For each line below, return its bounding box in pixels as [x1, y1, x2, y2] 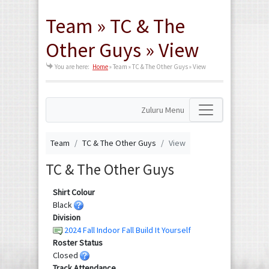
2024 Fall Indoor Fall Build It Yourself [64, 224, 191, 235]
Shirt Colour [53, 186, 95, 198]
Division [53, 211, 80, 223]
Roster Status [53, 237, 103, 248]
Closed [53, 249, 80, 261]
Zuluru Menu [141, 104, 184, 115]
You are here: [55, 62, 89, 71]
